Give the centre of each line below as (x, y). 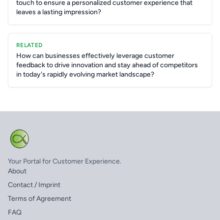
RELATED (29, 45)
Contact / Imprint (34, 185)
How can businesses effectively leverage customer (95, 56)
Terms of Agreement (40, 199)
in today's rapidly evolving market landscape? (85, 74)
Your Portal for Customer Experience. (65, 161)
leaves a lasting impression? (59, 12)
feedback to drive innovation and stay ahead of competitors (107, 65)
